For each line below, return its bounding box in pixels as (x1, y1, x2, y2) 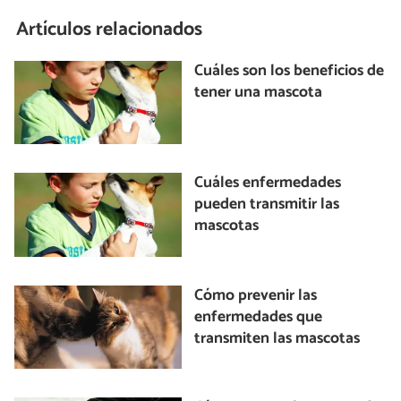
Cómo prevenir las (194, 282, 318, 309)
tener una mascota (194, 79, 323, 106)
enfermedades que (194, 303, 323, 330)
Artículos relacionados (16, 13, 203, 47)
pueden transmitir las (194, 192, 340, 218)
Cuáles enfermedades (194, 170, 342, 197)
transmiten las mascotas (194, 325, 361, 352)
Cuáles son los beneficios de (194, 57, 385, 84)
